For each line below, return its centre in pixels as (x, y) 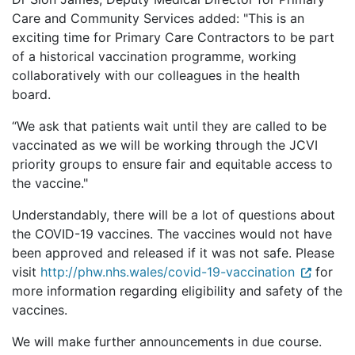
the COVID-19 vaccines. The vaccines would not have (172, 234)
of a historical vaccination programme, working (154, 57)
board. (33, 95)
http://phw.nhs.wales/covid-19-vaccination (168, 272)
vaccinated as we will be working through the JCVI (165, 145)
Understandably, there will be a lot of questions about (174, 215)
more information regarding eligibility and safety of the (177, 291)
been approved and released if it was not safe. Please (173, 253)
